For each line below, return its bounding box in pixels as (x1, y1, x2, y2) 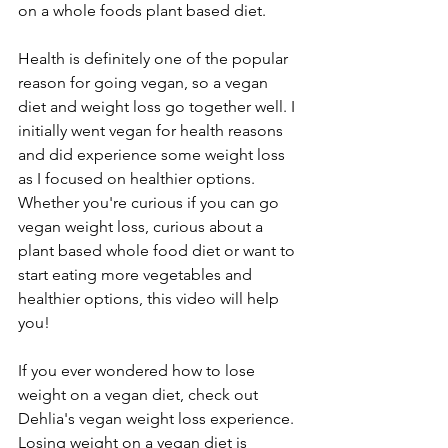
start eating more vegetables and (18, 264, 256, 284)
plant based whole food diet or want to (18, 240, 299, 260)
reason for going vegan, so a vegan (18, 72, 272, 92)
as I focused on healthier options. (18, 168, 259, 188)
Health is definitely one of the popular (18, 48, 292, 68)
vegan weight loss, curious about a (18, 216, 267, 236)
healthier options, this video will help (18, 288, 283, 308)
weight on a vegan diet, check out (18, 384, 262, 404)
